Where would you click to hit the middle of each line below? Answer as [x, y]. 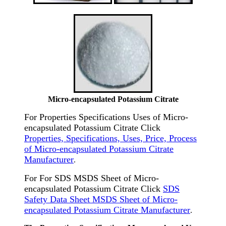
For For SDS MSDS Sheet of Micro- [92, 178]
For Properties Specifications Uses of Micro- [106, 117]
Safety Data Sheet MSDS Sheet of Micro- [101, 199]
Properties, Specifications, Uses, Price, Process [110, 138]
